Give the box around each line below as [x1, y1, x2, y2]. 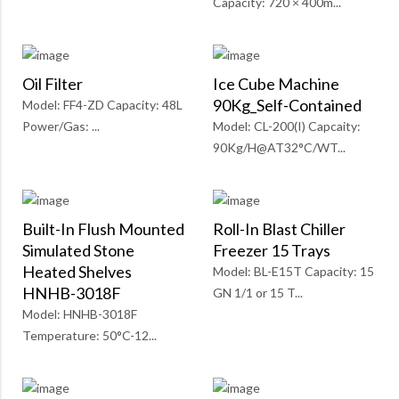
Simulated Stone [22, 240, 134, 261]
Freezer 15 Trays [213, 240, 330, 261]
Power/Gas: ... [22, 118, 100, 134]
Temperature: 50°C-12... [22, 328, 157, 344]
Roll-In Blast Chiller [213, 219, 346, 240]
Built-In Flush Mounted [22, 219, 184, 240]
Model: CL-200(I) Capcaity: [213, 118, 361, 134]
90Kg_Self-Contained [213, 95, 362, 116]
